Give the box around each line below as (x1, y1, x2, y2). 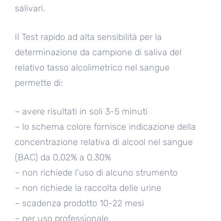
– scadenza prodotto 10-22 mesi (15, 198, 144, 209)
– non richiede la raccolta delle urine (15, 183, 161, 194)
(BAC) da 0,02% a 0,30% (15, 152, 111, 163)
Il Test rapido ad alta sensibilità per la (15, 32, 162, 43)
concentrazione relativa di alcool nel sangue (15, 137, 193, 148)
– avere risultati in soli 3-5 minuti (15, 106, 147, 117)
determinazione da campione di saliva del (15, 47, 182, 58)
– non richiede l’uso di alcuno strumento (15, 167, 178, 179)
